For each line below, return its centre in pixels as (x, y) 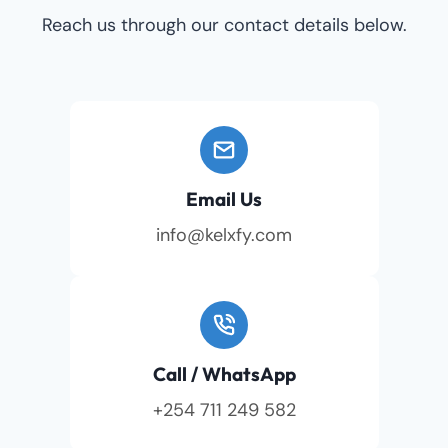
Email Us (224, 199)
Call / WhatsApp (224, 374)
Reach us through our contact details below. (224, 25)
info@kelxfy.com (224, 235)
